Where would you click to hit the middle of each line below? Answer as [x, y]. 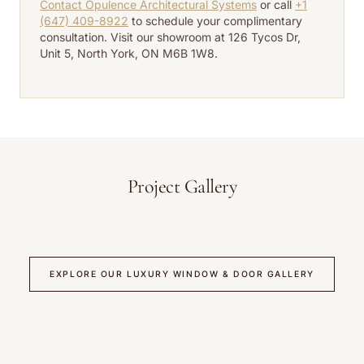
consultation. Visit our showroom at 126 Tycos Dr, [170, 37]
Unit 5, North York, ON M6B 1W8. [129, 53]
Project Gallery [182, 186]
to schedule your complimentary [217, 20]
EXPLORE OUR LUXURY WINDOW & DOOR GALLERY [182, 274]
